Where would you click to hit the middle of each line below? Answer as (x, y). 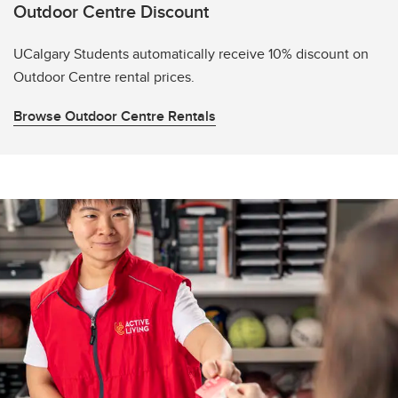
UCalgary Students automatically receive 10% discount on (191, 54)
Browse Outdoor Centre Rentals (115, 116)
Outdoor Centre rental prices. (106, 77)
